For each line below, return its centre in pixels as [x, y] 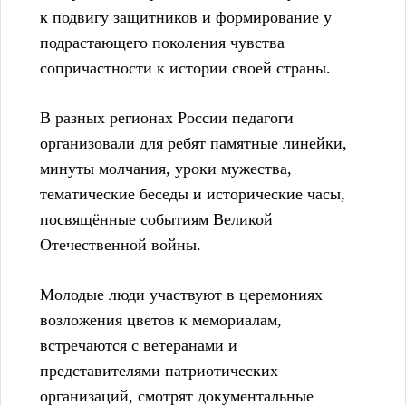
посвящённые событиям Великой [156, 220]
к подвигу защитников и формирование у [186, 18]
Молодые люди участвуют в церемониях [181, 295]
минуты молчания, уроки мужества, [166, 169]
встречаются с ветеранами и [139, 346]
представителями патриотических [159, 371]
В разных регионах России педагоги [167, 118]
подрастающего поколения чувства [162, 43]
